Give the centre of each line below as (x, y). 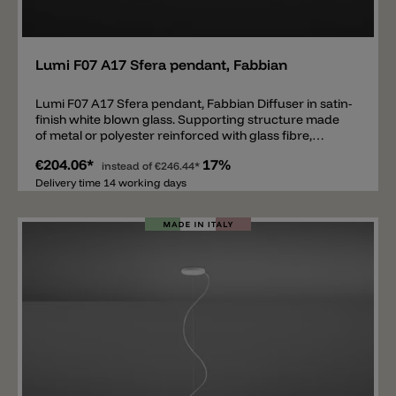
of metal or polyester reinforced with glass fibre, (174, 135)
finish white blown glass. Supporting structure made (187, 119)
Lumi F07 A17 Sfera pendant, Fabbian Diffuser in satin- (146, 103)
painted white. (76, 151)
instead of (128, 166)
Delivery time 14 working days (111, 183)
